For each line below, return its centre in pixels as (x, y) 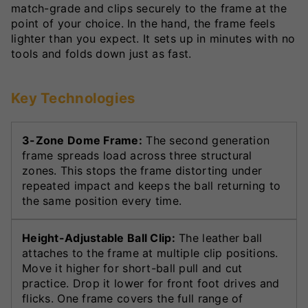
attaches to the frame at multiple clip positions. (150, 253)
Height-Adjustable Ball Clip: (99, 238)
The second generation (206, 140)
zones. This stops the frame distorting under (142, 170)
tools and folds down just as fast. (101, 53)
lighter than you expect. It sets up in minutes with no (153, 38)
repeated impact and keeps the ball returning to (152, 185)
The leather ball (219, 238)
